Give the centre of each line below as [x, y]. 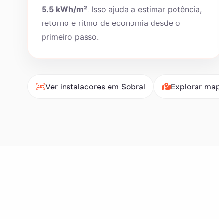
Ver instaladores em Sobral [95, 87]
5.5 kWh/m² [64, 9]
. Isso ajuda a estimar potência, [144, 9]
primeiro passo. [70, 37]
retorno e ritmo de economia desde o [111, 23]
